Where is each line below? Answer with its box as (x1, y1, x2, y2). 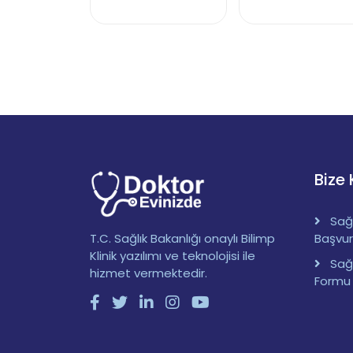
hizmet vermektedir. (90, 265, 207, 282)
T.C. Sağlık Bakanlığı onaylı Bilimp (90, 230, 275, 247)
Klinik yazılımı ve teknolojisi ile (90, 247, 255, 265)
